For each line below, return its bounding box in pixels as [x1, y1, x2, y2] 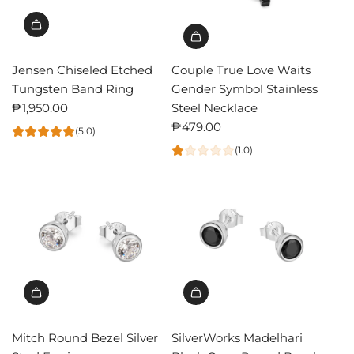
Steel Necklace [171, 100, 258, 115]
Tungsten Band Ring [12, 81, 134, 96]
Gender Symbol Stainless [171, 81, 318, 96]
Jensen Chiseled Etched [12, 62, 153, 77]
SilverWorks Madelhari [171, 330, 303, 345]
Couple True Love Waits [171, 62, 311, 77]
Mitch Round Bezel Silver [12, 330, 158, 345]
